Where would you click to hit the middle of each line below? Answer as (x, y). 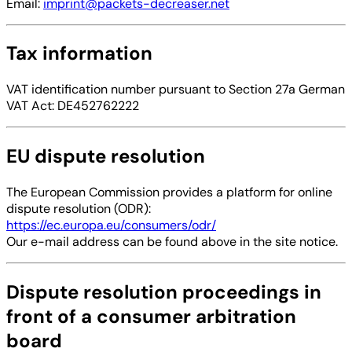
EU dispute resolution (106, 156)
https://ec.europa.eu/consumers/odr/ (111, 225)
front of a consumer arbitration (151, 317)
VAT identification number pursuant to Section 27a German (176, 90)
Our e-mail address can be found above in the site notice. (172, 242)
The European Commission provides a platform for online (169, 192)
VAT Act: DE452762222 (73, 106)
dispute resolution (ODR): (79, 209)
